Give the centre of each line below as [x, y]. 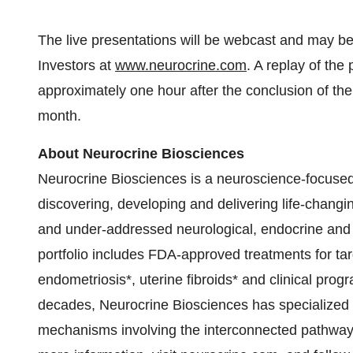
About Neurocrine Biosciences [141, 154]
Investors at [76, 65]
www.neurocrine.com [181, 65]
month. [59, 116]
